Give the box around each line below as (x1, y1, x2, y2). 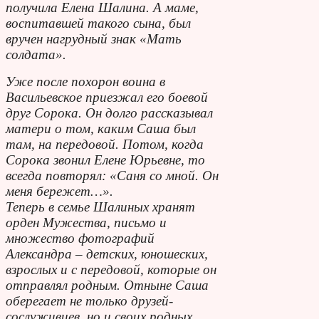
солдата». (6, 46, 66, 62)
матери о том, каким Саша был (6, 120, 196, 136)
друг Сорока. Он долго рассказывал (6, 105, 213, 120)
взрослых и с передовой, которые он (6, 261, 216, 277)
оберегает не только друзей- (6, 293, 173, 308)
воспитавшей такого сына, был (6, 15, 191, 31)
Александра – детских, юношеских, (6, 246, 208, 261)
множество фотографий (6, 230, 155, 246)
